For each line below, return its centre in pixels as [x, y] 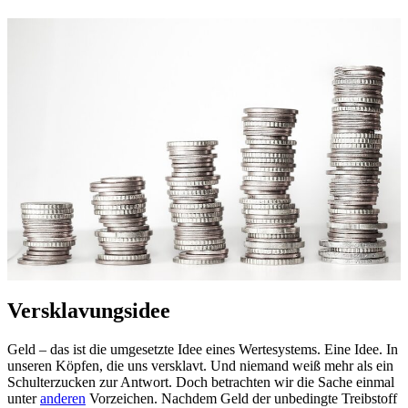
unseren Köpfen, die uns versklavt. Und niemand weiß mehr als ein [200, 365]
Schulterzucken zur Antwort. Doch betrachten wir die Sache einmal [201, 382]
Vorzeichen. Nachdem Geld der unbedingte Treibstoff [241, 398]
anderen [63, 398]
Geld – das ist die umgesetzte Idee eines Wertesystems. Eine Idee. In [203, 349]
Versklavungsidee [89, 310]
